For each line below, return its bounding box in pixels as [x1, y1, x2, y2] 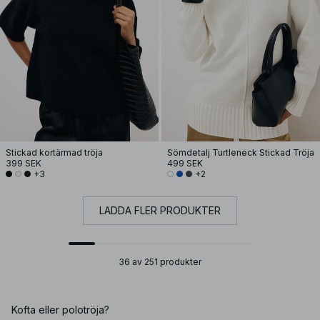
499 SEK [167, 158, 203, 169]
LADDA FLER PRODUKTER [99, 204, 221, 216]
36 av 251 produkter [119, 256, 201, 267]
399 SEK [6, 158, 41, 169]
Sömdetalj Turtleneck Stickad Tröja [167, 147, 314, 158]
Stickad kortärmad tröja [6, 147, 103, 158]
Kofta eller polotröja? [11, 304, 109, 316]
